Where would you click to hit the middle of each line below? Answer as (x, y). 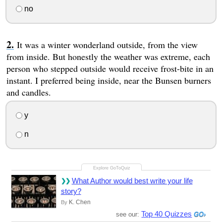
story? (71, 191)
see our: (129, 215)
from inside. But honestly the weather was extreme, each (108, 56)
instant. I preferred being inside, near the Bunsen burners (109, 80)
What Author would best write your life (132, 181)
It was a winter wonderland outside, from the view (107, 44)
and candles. (28, 92)
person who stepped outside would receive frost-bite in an (110, 68)
